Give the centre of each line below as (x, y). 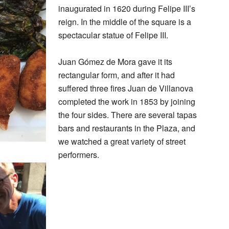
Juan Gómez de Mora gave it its (115, 62)
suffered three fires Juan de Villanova (126, 88)
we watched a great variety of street (122, 141)
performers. (79, 155)
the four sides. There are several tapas (128, 115)
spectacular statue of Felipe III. (113, 35)
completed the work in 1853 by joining (127, 101)
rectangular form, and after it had (117, 75)
